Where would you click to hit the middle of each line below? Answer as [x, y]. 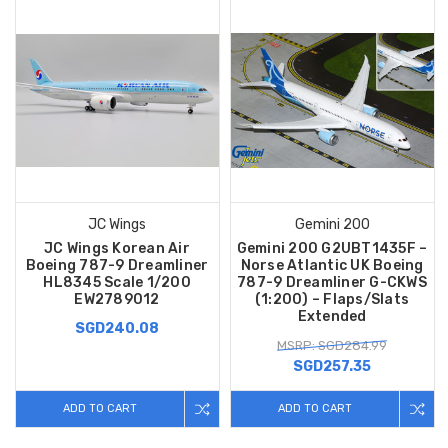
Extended [332, 317]
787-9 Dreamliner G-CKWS [332, 283]
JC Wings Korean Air [117, 249]
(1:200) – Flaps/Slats [332, 300]
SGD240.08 [117, 329]
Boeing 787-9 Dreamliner [117, 266]
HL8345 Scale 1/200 [117, 283]
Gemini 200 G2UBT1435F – [332, 249]
